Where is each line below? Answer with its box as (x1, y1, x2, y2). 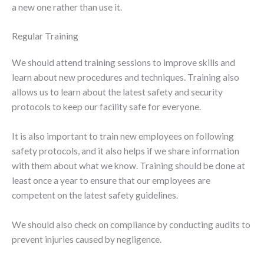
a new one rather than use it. (12, 1, 122, 12)
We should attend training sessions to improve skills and (12, 57, 235, 68)
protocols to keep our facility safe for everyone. (12, 101, 201, 113)
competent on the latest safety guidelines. (12, 190, 178, 201)
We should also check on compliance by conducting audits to (12, 219, 250, 230)
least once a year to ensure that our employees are (12, 175, 210, 186)
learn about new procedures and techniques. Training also (12, 72, 239, 83)
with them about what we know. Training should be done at (12, 160, 245, 171)
